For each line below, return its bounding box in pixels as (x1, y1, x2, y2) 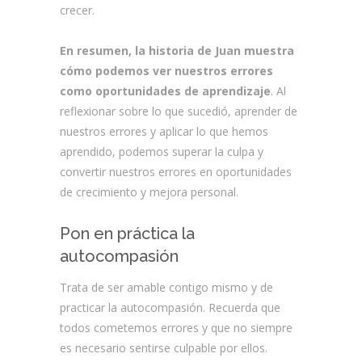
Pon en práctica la (60, 224, 195, 243)
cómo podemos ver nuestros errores (60, 63, 273, 78)
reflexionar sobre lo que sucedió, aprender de (60, 103, 297, 119)
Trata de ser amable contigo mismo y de (60, 280, 273, 295)
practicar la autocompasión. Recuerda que (60, 300, 280, 315)
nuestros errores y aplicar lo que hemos (60, 124, 268, 139)
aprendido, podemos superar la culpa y (60, 144, 263, 159)
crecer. (60, 2, 95, 18)
